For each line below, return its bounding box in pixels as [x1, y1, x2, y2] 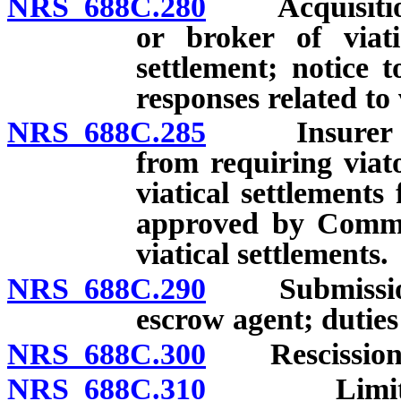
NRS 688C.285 [7, 115, 206, 149]
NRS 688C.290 [7, 272, 206, 306]
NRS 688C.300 [7, 337, 206, 371]
